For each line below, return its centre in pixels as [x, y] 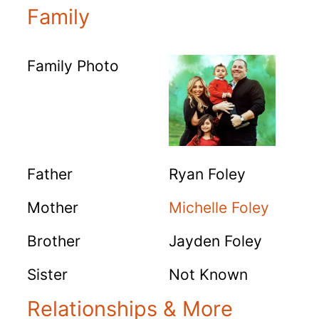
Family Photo [73, 66]
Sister [47, 274]
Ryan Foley [207, 174]
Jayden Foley [215, 241]
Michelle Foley [219, 207]
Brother [54, 241]
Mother [53, 207]
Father [50, 174]
